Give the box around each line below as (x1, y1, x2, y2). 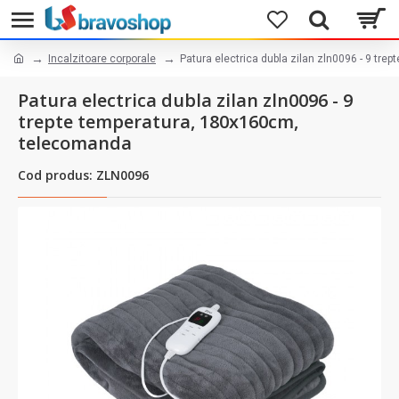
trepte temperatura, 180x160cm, (18, 110, 298, 134)
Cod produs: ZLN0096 (18, 167, 149, 183)
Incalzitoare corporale (48, 52, 156, 65)
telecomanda (18, 131, 132, 155)
